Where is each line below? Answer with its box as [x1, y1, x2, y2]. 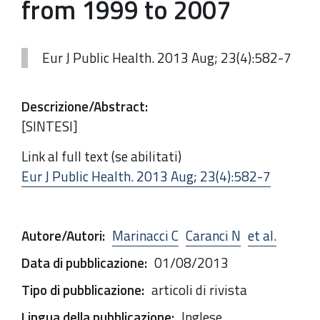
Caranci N [186, 224, 241, 246]
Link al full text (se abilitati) [21, 145, 181, 166]
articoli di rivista [151, 279, 247, 300]
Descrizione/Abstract [21, 96, 145, 116]
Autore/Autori [21, 224, 102, 246]
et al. [248, 224, 276, 246]
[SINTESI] [21, 116, 78, 136]
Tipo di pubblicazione [21, 279, 141, 300]
